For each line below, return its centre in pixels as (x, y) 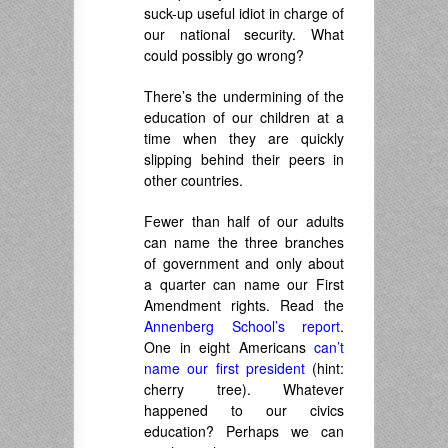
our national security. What (244, 34)
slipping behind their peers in (244, 159)
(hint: (324, 368)
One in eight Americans (229, 347)
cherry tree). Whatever (244, 389)
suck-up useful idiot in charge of (244, 13)
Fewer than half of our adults (244, 221)
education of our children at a (244, 117)
